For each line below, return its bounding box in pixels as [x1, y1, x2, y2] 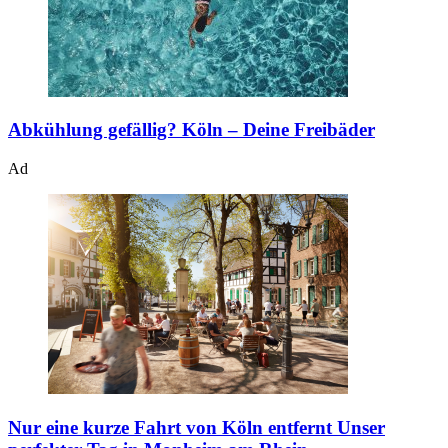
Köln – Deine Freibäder [182, 119, 375, 141]
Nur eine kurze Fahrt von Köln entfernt [8, 416, 332, 438]
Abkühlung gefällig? [8, 119, 177, 141]
